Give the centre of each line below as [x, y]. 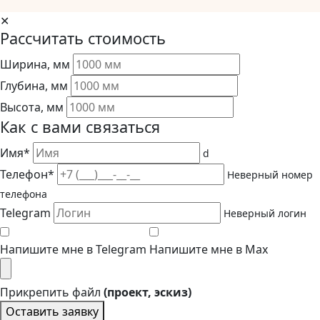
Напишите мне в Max [209, 250]
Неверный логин [265, 214]
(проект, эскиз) [147, 292]
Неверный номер [270, 175]
